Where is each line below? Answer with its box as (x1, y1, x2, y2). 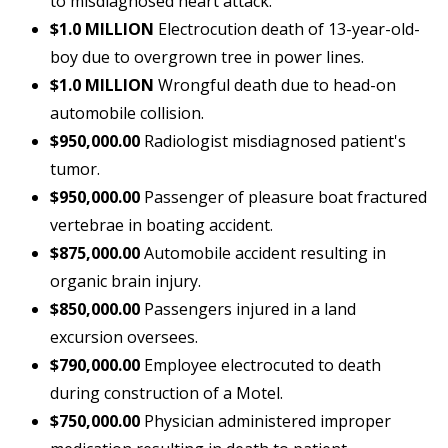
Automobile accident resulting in (140, 242, 386, 265)
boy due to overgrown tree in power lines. (50, 46, 364, 69)
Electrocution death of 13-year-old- (154, 18, 420, 41)
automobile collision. (50, 102, 204, 125)
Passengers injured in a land (140, 298, 356, 321)
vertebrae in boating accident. (50, 214, 273, 237)
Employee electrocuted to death (140, 354, 381, 377)
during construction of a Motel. (50, 382, 283, 405)
